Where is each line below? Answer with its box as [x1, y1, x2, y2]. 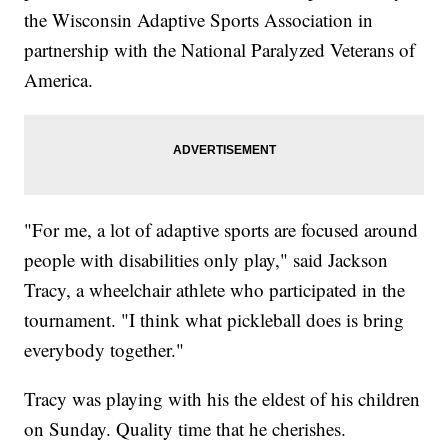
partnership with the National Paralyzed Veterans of [24, 36, 416, 62]
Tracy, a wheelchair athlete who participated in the [24, 276, 406, 302]
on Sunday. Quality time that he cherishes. [24, 415, 347, 441]
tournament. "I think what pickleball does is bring [24, 306, 405, 332]
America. [24, 66, 94, 92]
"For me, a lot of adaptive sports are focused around [24, 216, 419, 242]
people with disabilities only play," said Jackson [24, 246, 389, 272]
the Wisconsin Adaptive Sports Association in [24, 6, 374, 32]
